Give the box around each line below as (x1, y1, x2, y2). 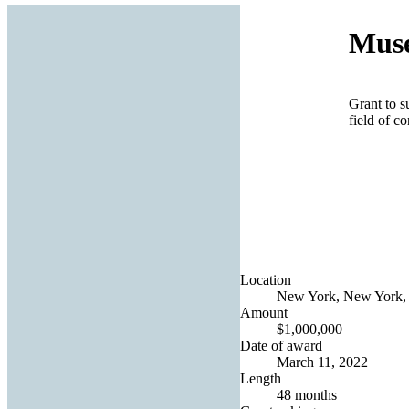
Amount (240, 304, 288, 320)
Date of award (240, 337, 322, 353)
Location (240, 271, 291, 288)
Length (240, 370, 281, 386)
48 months (277, 386, 337, 403)
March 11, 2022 (277, 353, 368, 370)
